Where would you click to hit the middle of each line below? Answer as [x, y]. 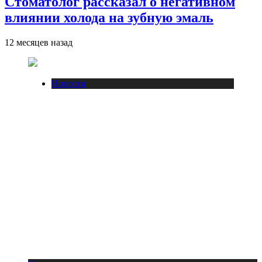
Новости [69, 83]
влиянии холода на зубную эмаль [109, 17]
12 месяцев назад [39, 42]
